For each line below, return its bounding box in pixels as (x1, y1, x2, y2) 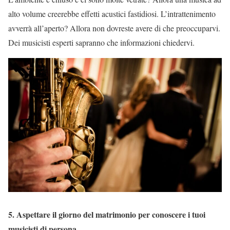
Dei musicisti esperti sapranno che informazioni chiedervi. (8, 36, 195, 48)
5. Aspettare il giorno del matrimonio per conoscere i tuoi (8, 208, 205, 220)
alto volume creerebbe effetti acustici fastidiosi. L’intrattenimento (8, 8, 216, 19)
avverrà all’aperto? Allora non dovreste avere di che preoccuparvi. (8, 22, 220, 33)
